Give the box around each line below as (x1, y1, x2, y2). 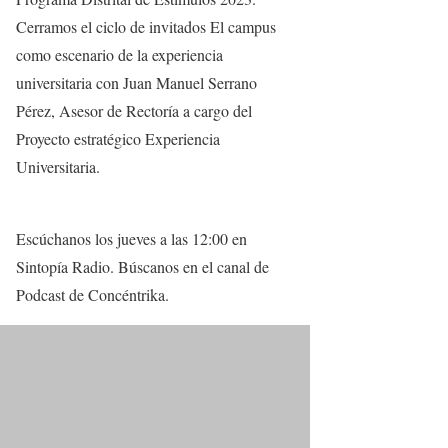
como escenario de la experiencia (16, 44, 223, 66)
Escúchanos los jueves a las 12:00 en (16, 228, 247, 250)
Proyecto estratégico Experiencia (16, 128, 220, 150)
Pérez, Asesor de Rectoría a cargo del (16, 100, 252, 122)
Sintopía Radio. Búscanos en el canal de (16, 256, 269, 278)
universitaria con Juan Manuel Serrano (16, 72, 257, 94)
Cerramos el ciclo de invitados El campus (16, 16, 276, 38)
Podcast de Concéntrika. (16, 284, 169, 306)
